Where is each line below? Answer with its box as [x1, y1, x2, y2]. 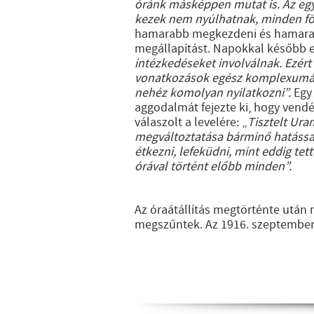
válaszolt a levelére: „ [135, 114, 247, 130]
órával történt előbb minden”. [135, 158, 292, 175]
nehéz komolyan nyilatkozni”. [135, 85, 291, 101]
